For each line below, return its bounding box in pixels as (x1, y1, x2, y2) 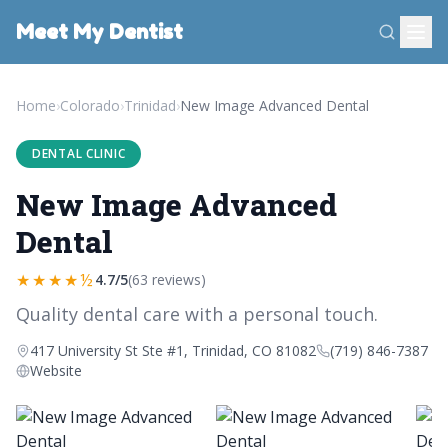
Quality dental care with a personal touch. (16, 302, 378, 326)
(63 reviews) (128, 270, 206, 289)
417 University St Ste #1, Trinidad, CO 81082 (30, 341, 316, 360)
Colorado (60, 96, 120, 115)
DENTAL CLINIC (32, 145, 126, 162)
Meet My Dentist (16, 20, 183, 44)
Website (30, 361, 82, 380)
